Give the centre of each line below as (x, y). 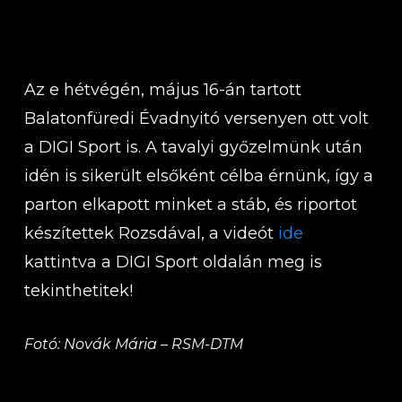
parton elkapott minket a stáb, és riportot (190, 205)
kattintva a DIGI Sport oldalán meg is (173, 262)
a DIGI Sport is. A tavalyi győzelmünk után (193, 147)
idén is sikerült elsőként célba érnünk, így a (198, 176)
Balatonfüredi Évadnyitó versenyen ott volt (196, 118)
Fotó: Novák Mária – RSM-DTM (133, 344)
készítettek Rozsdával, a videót (151, 233)
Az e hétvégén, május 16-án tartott (162, 90)
